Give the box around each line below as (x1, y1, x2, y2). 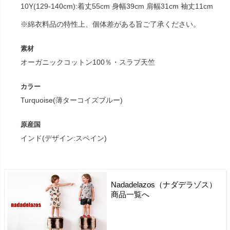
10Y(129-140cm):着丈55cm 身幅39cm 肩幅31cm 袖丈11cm (21, 2, 214, 10)
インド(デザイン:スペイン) (21, 133, 107, 142)
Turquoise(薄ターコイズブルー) (21, 95, 123, 104)
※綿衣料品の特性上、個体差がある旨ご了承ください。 (21, 20, 201, 28)
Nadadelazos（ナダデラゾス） (110, 180, 217, 189)
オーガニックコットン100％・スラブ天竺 (21, 57, 156, 66)
